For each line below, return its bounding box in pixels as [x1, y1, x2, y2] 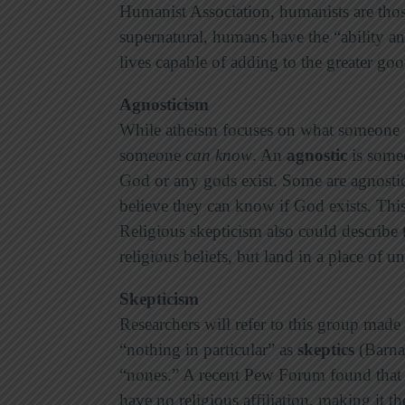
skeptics [297, 340, 354, 360]
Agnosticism [119, 95, 209, 115]
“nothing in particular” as [119, 340, 297, 360]
